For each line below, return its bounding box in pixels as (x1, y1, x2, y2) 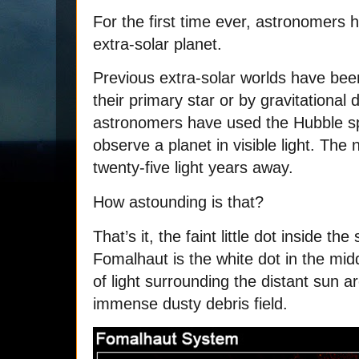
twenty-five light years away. (93, 159, 293, 177)
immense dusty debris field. (93, 295, 292, 313)
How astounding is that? (93, 193, 264, 212)
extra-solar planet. (93, 34, 222, 53)
